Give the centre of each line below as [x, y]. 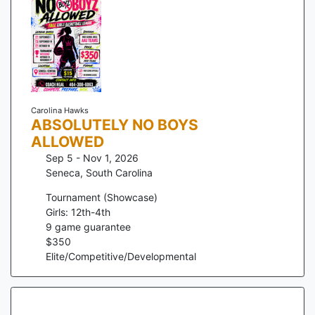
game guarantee [91, 227]
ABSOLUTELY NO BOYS [114, 125]
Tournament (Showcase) [102, 198]
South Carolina [119, 173]
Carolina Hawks [59, 111]
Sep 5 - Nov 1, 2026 [92, 158]
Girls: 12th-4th [78, 212]
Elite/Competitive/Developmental [121, 257]
